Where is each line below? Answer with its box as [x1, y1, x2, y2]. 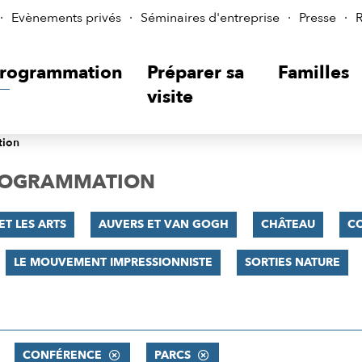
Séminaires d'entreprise [141, 9, 280, 27]
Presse [299, 9, 336, 27]
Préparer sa [146, 61, 244, 85]
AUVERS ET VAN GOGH [98, 217, 229, 232]
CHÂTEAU [260, 217, 315, 232]
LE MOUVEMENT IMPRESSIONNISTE [13, 255, 213, 270]
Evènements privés [11, 9, 121, 27]
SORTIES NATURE [244, 255, 340, 270]
